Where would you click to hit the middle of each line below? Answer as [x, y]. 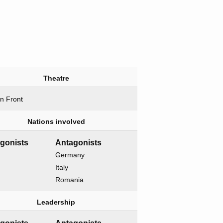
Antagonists [79, 143]
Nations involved [56, 122]
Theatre [56, 78]
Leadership [56, 202]
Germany [70, 155]
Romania [70, 180]
